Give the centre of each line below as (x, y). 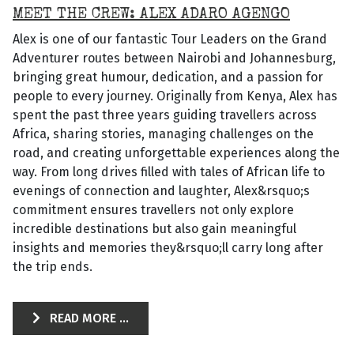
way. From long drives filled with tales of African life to (169, 172)
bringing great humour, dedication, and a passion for (168, 77)
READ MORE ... (88, 318)
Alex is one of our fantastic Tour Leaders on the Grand (170, 39)
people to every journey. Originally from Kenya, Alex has (175, 96)
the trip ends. (53, 267)
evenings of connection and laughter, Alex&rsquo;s (161, 191)
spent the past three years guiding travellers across (165, 115)
